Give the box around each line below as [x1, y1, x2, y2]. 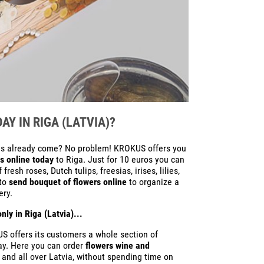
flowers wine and [85, 239, 150, 251]
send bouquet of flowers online [8, 176, 127, 187]
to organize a [126, 176, 179, 187]
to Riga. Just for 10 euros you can [53, 153, 184, 165]
